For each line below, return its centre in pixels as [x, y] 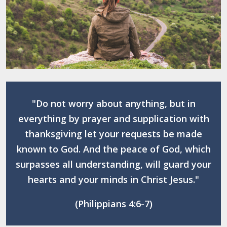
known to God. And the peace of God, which [113, 149]
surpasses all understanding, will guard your [113, 164]
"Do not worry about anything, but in [113, 104]
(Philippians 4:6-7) [113, 204]
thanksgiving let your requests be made [113, 134]
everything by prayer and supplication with [113, 119]
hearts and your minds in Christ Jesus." [113, 180]
